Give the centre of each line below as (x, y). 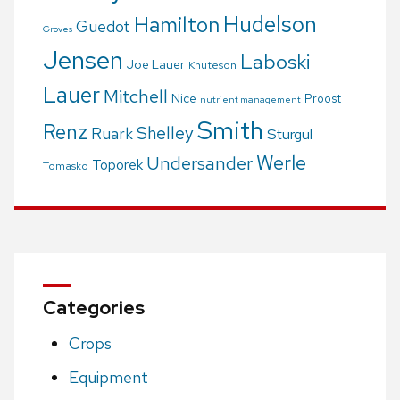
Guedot (103, 27)
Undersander (200, 164)
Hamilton (177, 25)
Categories (94, 308)
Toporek (117, 165)
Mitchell (136, 96)
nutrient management (250, 100)
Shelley (165, 133)
